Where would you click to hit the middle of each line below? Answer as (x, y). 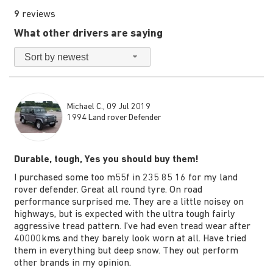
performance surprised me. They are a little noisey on (129, 203)
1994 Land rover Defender (114, 118)
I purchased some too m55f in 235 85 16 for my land (126, 178)
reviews (37, 15)
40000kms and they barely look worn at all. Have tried (130, 239)
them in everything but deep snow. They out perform (126, 251)
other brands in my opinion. (72, 264)
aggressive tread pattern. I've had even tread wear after (132, 227)
